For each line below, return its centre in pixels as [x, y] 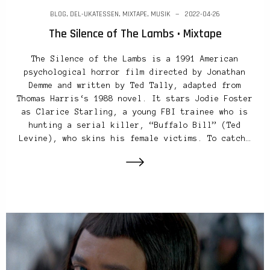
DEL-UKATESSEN [94, 14]
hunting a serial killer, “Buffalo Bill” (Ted [135, 126]
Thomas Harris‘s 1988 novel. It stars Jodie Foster [135, 99]
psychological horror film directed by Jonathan [135, 73]
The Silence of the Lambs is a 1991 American [135, 59]
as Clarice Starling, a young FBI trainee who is [135, 112]
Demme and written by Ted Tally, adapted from [135, 86]
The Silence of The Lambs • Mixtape [135, 34]
